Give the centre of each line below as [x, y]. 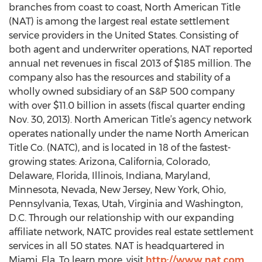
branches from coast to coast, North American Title [125, 7]
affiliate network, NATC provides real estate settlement [131, 232]
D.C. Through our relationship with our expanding [121, 218]
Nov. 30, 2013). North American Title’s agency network [130, 120]
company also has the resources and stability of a [120, 77]
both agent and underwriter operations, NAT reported [131, 49]
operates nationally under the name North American [129, 134]
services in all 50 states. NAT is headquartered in [117, 246]
